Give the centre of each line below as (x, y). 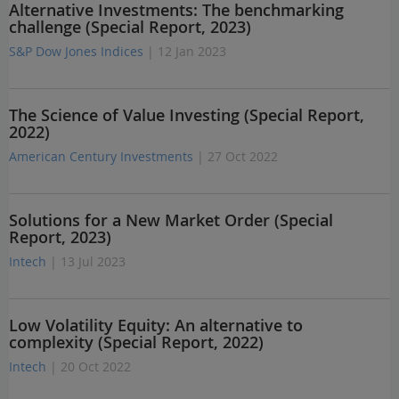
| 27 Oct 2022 (237, 156)
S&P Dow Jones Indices (76, 51)
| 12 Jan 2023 (187, 51)
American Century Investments (101, 156)
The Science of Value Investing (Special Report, (187, 115)
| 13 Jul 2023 (88, 261)
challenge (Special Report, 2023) (130, 27)
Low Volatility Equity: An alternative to (156, 325)
